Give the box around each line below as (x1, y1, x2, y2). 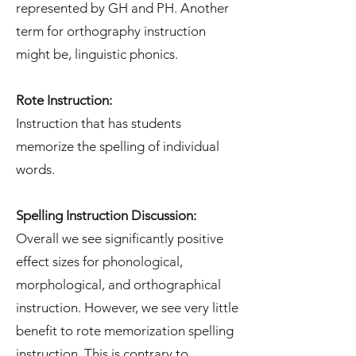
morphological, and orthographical (16, 277, 221, 292)
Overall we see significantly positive (16, 230, 223, 246)
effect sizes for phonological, (16, 253, 183, 269)
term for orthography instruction (16, 23, 206, 39)
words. (16, 161, 58, 177)
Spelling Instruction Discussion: (16, 207, 196, 223)
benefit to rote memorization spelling (16, 323, 234, 339)
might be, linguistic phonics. (16, 46, 181, 62)
